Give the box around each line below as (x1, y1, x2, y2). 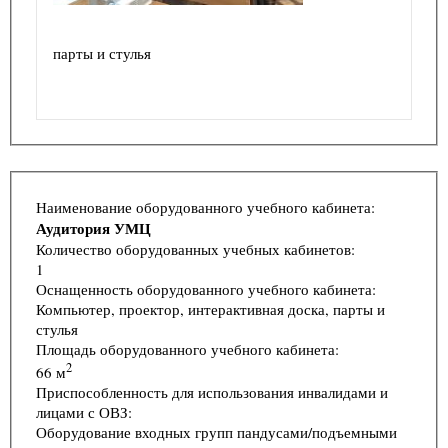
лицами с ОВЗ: (36, 401, 132, 422)
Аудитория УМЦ (36, 216, 151, 239)
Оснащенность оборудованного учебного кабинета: (36, 278, 376, 299)
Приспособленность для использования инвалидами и (36, 381, 388, 402)
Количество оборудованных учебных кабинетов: (36, 238, 355, 259)
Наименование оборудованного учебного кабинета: (36, 196, 375, 217)
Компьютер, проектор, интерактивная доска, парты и (36, 298, 385, 319)
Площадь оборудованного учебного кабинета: (36, 338, 339, 359)
